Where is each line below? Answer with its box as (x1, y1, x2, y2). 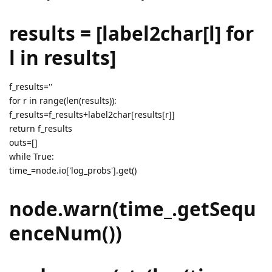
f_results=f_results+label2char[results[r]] (9, 109, 175, 121)
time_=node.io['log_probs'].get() (9, 165, 137, 177)
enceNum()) (9, 219, 122, 246)
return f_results (9, 123, 72, 135)
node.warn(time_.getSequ (9, 195, 256, 222)
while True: (9, 151, 54, 163)
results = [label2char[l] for (9, 20, 254, 47)
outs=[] (9, 137, 38, 149)
